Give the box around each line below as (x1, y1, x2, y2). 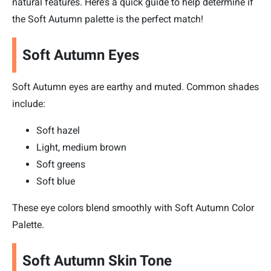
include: (12, 98, 45, 110)
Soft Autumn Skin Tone (22, 252, 172, 270)
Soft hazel (36, 125, 80, 137)
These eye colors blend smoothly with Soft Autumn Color (12, 202, 254, 214)
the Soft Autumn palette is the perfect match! (12, 13, 203, 25)
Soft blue (36, 175, 75, 188)
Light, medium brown (36, 142, 126, 154)
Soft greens (36, 158, 85, 171)
